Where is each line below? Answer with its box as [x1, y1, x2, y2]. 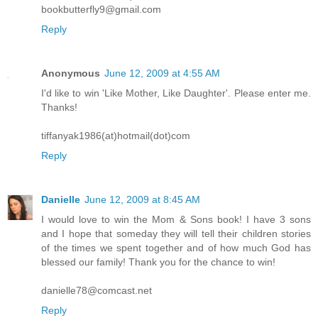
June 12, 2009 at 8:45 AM [84, 193, 200, 205]
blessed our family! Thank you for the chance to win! [41, 256, 275, 268]
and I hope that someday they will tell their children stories [41, 227, 311, 239]
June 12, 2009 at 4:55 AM [104, 67, 220, 79]
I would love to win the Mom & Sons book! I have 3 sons [41, 213, 311, 225]
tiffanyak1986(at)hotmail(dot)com [41, 129, 190, 141]
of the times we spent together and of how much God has [41, 241, 311, 253]
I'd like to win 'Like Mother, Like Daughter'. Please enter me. [41, 87, 311, 99]
